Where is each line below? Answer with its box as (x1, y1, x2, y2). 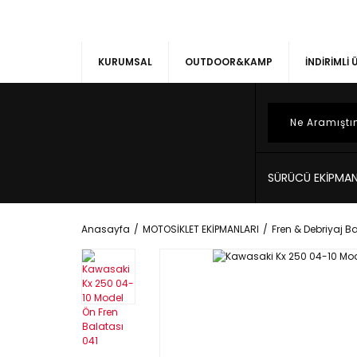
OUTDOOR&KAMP (185, 55, 273, 69)
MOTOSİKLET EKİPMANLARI (143, 222, 259, 236)
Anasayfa (81, 222, 130, 236)
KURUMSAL (98, 55, 152, 69)
